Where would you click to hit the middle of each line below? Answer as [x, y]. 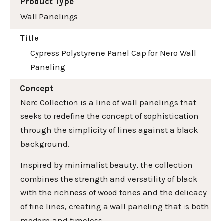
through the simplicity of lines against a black [109, 130]
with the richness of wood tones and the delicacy [113, 192]
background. [45, 144]
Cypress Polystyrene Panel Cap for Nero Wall [113, 53]
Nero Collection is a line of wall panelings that [108, 102]
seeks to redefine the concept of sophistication [110, 116]
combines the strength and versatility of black [109, 178]
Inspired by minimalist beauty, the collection [107, 165]
